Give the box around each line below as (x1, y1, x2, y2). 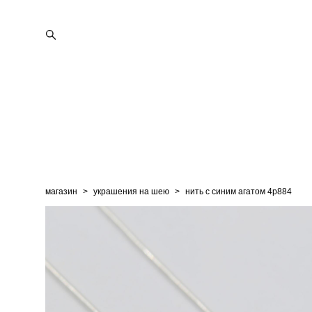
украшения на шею (93, 187, 169, 196)
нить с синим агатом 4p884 (185, 187, 292, 196)
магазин (45, 187, 77, 196)
